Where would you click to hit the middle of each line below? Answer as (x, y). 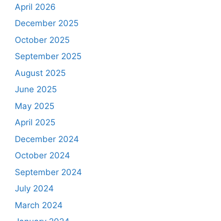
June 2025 (36, 89)
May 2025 (35, 106)
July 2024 (34, 188)
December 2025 (47, 23)
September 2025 (48, 56)
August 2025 (40, 73)
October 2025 (42, 40)
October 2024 (42, 155)
